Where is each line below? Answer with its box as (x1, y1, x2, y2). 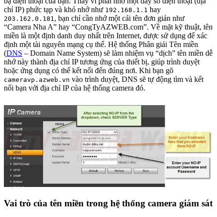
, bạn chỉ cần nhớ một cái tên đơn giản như (54, 14, 185, 22)
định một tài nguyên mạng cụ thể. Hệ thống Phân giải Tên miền (4, 40, 198, 48)
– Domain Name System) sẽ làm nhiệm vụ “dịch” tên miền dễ (22, 48, 213, 57)
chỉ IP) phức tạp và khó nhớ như (4, 5, 105, 14)
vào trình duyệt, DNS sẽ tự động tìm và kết (70, 75, 203, 83)
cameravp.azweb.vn (4, 76, 70, 83)
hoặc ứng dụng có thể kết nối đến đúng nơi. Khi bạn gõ (4, 66, 173, 75)
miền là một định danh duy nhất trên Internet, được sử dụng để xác (4, 31, 207, 40)
